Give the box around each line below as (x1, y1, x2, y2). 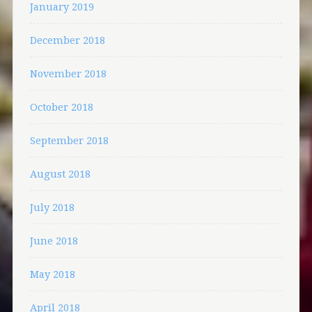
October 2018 (29, 100, 93, 113)
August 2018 (29, 167, 91, 180)
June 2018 (29, 234, 78, 247)
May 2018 (29, 267, 75, 280)
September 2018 (29, 134, 109, 146)
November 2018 (29, 67, 107, 79)
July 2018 (29, 201, 75, 213)
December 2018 (29, 33, 105, 46)
